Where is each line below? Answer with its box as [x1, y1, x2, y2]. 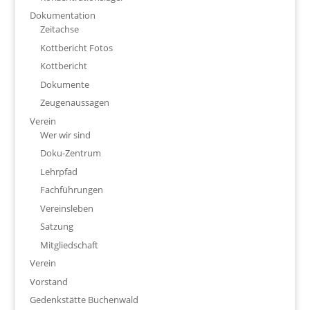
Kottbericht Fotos [39, 41, 113, 54]
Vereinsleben [39, 201, 93, 215]
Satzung [39, 220, 73, 232]
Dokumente [39, 77, 89, 91]
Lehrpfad [39, 165, 77, 178]
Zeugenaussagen [39, 96, 109, 109]
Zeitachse [39, 23, 79, 35]
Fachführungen [39, 183, 103, 196]
